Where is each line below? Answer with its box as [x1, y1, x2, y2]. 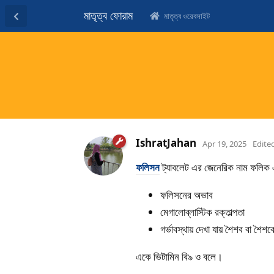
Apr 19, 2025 [202, 138, 246, 149]
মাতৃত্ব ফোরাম [84, 8, 133, 23]
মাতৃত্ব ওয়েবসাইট [164, 10, 210, 21]
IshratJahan [136, 135, 196, 150]
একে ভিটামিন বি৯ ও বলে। [136, 249, 223, 264]
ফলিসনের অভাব [160, 187, 213, 202]
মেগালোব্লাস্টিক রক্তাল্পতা [160, 204, 245, 219]
